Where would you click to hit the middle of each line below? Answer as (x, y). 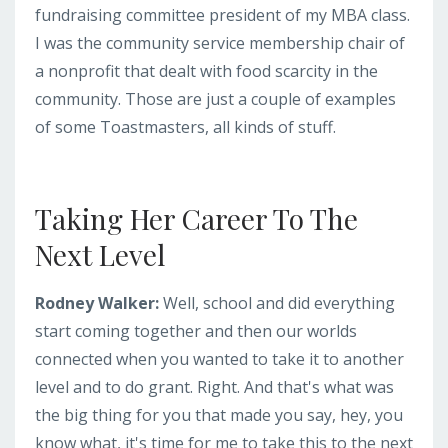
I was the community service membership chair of (220, 42)
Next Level (100, 254)
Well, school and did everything (279, 302)
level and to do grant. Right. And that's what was (214, 386)
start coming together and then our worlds (196, 330)
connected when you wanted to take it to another (219, 358)
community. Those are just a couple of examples (215, 98)
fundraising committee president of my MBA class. (222, 14)
